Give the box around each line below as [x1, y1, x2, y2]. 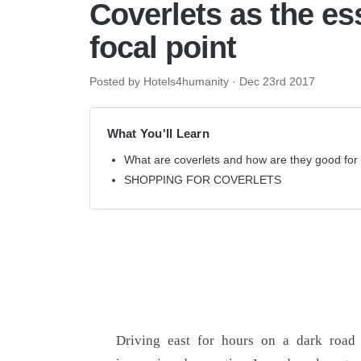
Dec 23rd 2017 [239, 75, 315, 88]
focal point [89, 31, 237, 65]
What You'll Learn [106, 127, 210, 140]
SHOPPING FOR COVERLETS [123, 172, 281, 186]
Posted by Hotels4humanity [89, 75, 229, 88]
